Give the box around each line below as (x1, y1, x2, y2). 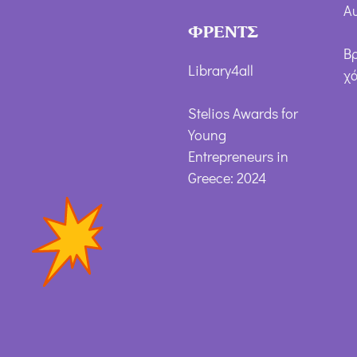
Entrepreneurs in (187, 147, 288, 167)
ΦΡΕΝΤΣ (187, 22, 258, 42)
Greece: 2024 (187, 168, 266, 188)
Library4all (187, 61, 253, 80)
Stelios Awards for (187, 104, 298, 124)
